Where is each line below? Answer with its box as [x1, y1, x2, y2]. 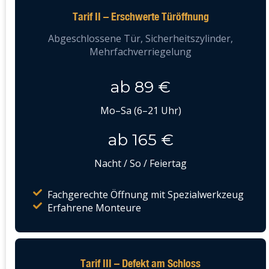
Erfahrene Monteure [47, 201, 141, 215]
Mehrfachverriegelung [89, 45, 192, 59]
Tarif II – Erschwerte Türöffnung [72, 10, 209, 23]
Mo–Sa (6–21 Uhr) [100, 104, 181, 118]
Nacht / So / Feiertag [94, 157, 187, 171]
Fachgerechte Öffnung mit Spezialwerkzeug [47, 188, 244, 202]
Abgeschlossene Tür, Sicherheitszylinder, [48, 32, 233, 46]
